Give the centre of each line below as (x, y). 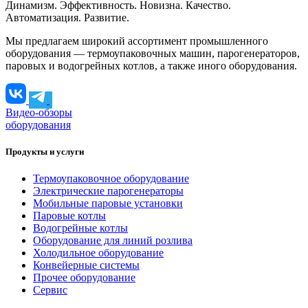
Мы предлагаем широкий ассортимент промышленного (137, 41)
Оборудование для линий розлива (113, 241)
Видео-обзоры (39, 113)
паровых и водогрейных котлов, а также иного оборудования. (151, 66)
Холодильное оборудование (98, 253)
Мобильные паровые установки (108, 203)
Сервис (50, 290)
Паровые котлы (69, 216)
